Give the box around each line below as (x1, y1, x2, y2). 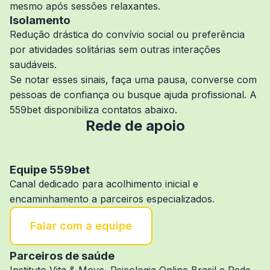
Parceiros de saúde (10, 249, 115, 263)
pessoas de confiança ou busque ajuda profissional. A (10, 89, 257, 101)
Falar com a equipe (30, 219, 132, 232)
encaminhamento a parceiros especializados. (10, 193, 215, 205)
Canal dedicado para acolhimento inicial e (10, 178, 198, 190)
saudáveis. (10, 58, 57, 71)
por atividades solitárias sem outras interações (10, 43, 221, 55)
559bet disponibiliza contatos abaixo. (10, 104, 177, 116)
